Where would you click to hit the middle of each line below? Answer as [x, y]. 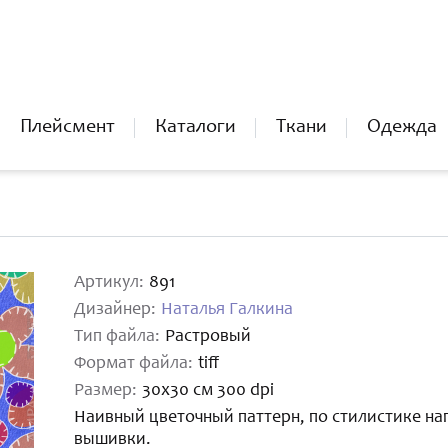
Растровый [208, 337]
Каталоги [195, 128]
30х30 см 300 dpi [208, 391]
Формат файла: [133, 364]
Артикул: [109, 283]
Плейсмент [67, 128]
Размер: [105, 391]
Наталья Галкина [227, 310]
